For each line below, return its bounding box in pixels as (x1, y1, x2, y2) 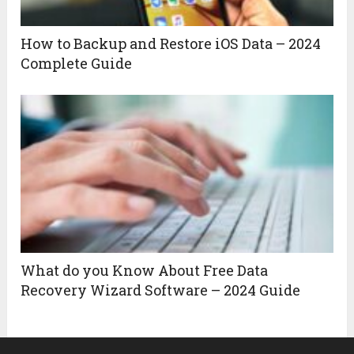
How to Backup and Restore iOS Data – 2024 (21, 34, 322, 54)
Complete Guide (21, 54, 133, 73)
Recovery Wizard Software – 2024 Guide (21, 281, 301, 300)
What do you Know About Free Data (21, 261, 269, 281)
